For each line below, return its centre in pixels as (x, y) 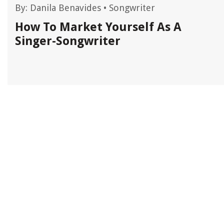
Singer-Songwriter (68, 41)
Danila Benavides (65, 8)
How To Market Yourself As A (98, 27)
